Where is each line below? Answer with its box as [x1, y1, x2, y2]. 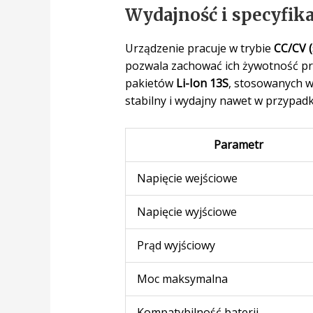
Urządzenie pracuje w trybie [124, 41, 274, 57]
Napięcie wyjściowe [136, 203, 237, 219]
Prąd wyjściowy [136, 237, 215, 253]
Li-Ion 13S [175, 75, 228, 92]
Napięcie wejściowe [136, 170, 238, 186]
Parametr [214, 136, 264, 152]
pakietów [124, 75, 176, 92]
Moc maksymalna [136, 270, 228, 286]
